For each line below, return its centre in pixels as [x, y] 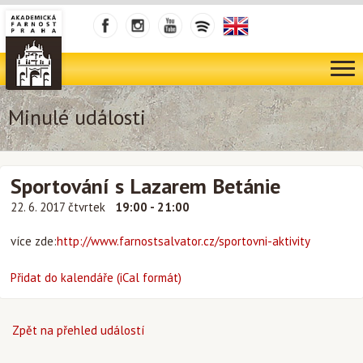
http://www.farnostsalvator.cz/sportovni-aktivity [184, 241]
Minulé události [77, 117]
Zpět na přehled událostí [78, 330]
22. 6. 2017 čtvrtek [60, 207]
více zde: [34, 241]
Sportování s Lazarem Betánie [145, 186]
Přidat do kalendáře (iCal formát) [96, 278]
